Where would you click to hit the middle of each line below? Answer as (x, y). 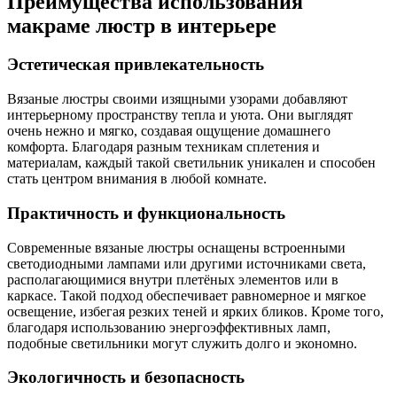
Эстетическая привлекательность (136, 65)
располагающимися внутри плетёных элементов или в (173, 279)
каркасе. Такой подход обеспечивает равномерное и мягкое (187, 295)
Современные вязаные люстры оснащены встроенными (176, 247)
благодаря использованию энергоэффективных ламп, (169, 327)
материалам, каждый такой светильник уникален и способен (191, 163)
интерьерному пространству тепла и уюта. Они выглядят (180, 115)
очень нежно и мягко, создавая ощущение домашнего (169, 131)
